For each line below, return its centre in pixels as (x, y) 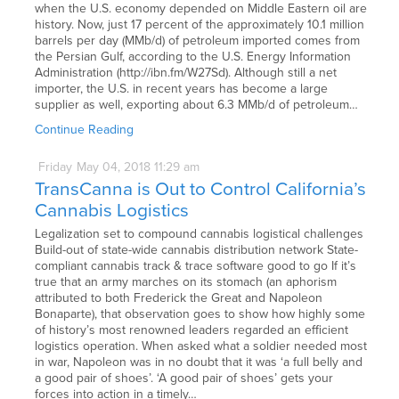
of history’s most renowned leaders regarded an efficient (192, 330)
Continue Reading (85, 130)
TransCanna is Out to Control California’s (201, 189)
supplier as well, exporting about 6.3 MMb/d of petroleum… (197, 105)
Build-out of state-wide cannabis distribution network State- (197, 249)
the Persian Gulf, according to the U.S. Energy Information (193, 57)
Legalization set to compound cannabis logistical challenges (199, 233)
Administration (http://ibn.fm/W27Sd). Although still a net (186, 73)
